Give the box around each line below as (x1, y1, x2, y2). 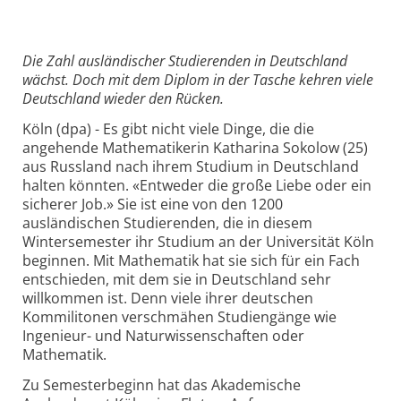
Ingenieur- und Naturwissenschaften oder (22, 325, 304, 346)
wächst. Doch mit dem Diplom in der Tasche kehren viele (22, 70, 373, 90)
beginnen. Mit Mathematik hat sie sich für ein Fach (22, 250, 360, 270)
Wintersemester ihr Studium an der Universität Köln (22, 231, 374, 252)
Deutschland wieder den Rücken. (22, 89, 224, 109)
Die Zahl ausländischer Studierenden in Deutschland (22, 51, 347, 72)
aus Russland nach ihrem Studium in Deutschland (22, 156, 359, 176)
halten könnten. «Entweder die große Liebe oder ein (22, 175, 371, 195)
